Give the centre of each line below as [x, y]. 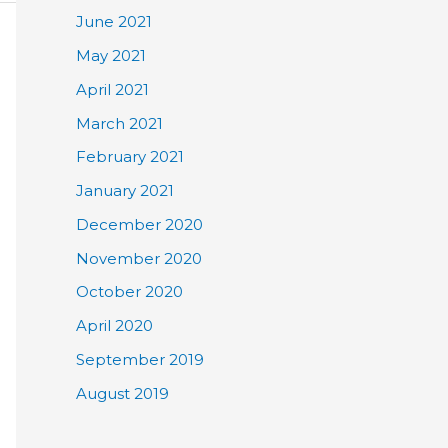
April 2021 [112, 89]
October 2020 [129, 292]
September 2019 [140, 359]
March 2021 [119, 123]
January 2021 [125, 191]
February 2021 [130, 157]
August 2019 [122, 393]
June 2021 [114, 22]
